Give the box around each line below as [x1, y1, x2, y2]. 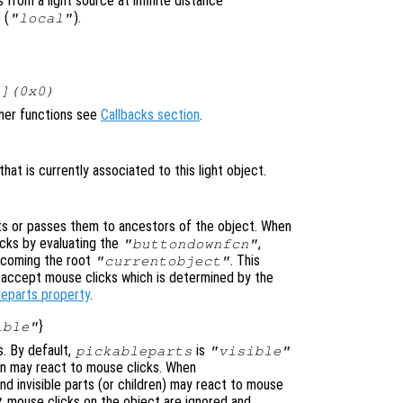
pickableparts [75, 343, 193, 358]
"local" [9, 11, 73, 26]
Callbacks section [101, 105, 200, 123]
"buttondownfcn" [122, 236, 258, 251]
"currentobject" [94, 253, 230, 268]
